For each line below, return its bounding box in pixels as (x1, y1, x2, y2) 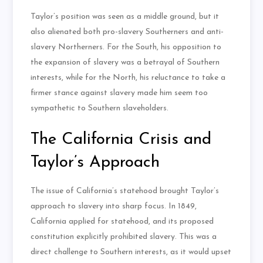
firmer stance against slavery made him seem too (31, 89, 208, 98)
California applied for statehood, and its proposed (31, 217, 214, 227)
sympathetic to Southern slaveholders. (31, 104, 169, 113)
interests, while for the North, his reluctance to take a (31, 73, 226, 83)
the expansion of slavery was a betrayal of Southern (31, 58, 220, 68)
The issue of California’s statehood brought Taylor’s (31, 187, 220, 196)
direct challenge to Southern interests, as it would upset (31, 248, 232, 257)
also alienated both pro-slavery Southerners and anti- (31, 28, 224, 37)
